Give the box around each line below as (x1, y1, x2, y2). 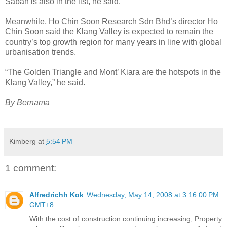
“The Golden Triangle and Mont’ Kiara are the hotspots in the (5, 68, 221, 77)
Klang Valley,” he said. (5, 78, 85, 87)
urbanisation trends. (5, 48, 76, 57)
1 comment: (5, 163, 56, 174)
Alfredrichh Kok (29, 190, 84, 199)
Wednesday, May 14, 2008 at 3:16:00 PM (87, 190, 219, 199)
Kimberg (9, 137, 36, 146)
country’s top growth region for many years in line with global (5, 37, 221, 47)
